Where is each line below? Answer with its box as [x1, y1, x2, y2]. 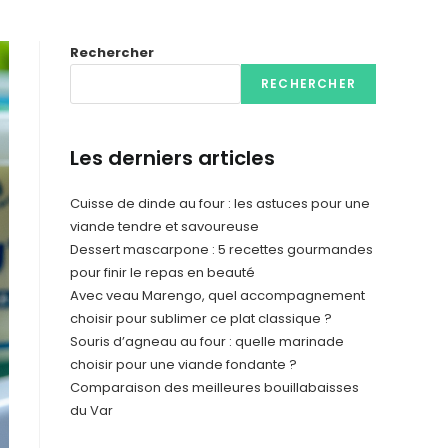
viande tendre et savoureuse [70, 217, 259, 236]
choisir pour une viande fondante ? [70, 355, 297, 374]
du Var [70, 401, 115, 420]
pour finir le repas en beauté [70, 263, 255, 282]
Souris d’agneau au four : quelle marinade [70, 332, 344, 351]
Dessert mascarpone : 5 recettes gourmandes [70, 240, 373, 259]
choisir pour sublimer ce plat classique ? [70, 309, 332, 328]
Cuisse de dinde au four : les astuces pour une [70, 194, 370, 213]
